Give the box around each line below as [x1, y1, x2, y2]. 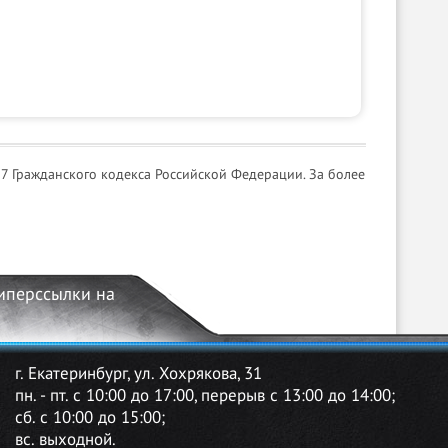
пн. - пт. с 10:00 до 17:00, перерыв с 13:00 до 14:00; [14, 386, 395, 406]
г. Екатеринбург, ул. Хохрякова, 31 [14, 364, 262, 384]
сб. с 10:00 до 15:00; [14, 408, 165, 428]
